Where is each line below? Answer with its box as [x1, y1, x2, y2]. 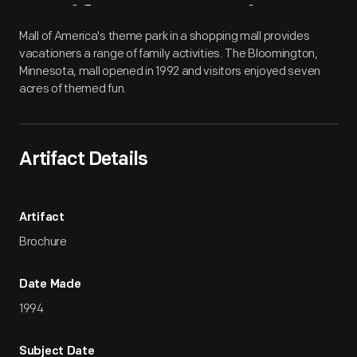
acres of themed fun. [19, 81, 127, 96]
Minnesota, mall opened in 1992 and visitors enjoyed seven [19, 64, 320, 79]
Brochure [19, 234, 67, 249]
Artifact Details [19, 151, 147, 170]
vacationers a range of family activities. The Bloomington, [19, 46, 318, 61]
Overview [150, 4, 304, 43]
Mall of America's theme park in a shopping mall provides [19, 29, 310, 44]
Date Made [19, 279, 81, 291]
